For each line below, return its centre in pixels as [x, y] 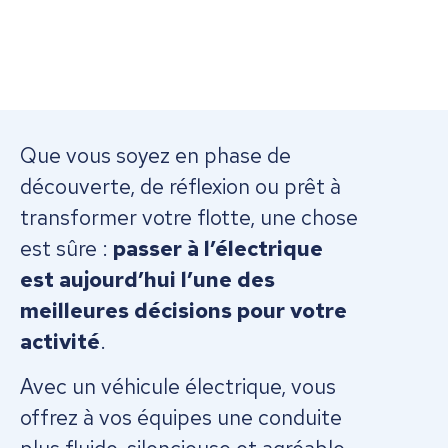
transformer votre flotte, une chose [189, 217]
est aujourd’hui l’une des [147, 279]
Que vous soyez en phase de [155, 155]
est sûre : [66, 248]
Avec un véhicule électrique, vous [178, 387]
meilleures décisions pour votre [183, 310]
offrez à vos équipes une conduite [181, 418]
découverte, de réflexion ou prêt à [180, 186]
